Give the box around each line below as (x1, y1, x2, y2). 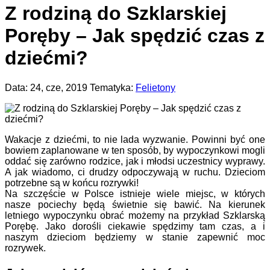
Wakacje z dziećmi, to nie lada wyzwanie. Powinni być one (5, 134, 265, 145)
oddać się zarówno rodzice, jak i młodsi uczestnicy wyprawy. (5, 155, 265, 166)
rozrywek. (5, 242, 46, 253)
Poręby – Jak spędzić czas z (5, 25, 265, 47)
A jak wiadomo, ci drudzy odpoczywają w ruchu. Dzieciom (5, 166, 265, 177)
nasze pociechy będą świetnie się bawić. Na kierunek (5, 199, 265, 210)
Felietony (136, 82, 175, 93)
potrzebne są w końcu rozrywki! (5, 177, 139, 188)
